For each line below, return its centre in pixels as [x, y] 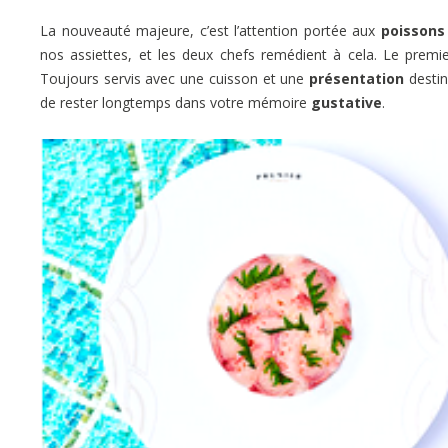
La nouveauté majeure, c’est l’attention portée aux [208, 30]
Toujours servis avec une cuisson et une [175, 78]
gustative [346, 102]
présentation [357, 78]
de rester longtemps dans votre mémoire [175, 102]
